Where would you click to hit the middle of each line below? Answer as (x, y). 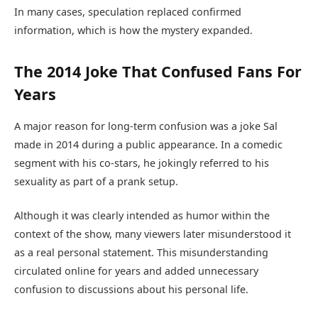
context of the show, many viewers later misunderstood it (153, 234)
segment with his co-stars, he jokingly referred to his (142, 163)
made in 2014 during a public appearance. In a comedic (148, 145)
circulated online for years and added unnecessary (136, 271)
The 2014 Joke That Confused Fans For (158, 71)
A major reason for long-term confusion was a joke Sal (146, 126)
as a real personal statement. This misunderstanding (141, 253)
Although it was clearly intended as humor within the (142, 216)
